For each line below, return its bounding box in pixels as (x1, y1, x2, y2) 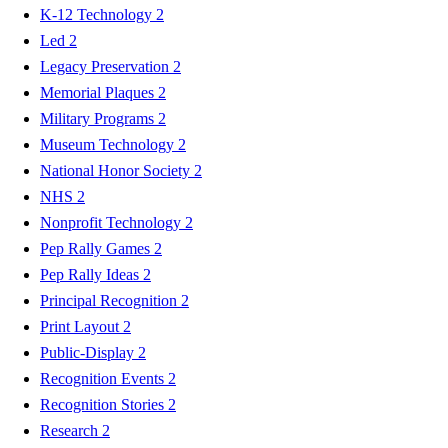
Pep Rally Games (40, 239, 154, 257)
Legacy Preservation (40, 57, 173, 75)
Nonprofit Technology (40, 213, 185, 231)
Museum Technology (40, 135, 178, 153)
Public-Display (40, 343, 138, 361)
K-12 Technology (40, 5, 156, 23)
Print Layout (40, 317, 123, 335)
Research (40, 421, 102, 439)
